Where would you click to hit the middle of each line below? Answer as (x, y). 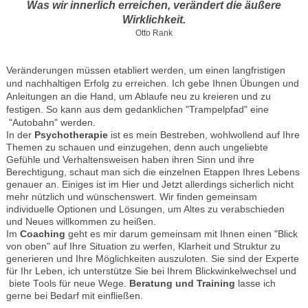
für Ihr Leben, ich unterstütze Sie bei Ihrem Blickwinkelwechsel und (151, 271)
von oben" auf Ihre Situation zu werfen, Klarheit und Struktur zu (143, 246)
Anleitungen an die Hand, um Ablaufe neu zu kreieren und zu (138, 96)
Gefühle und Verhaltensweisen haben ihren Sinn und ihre (130, 159)
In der (20, 135)
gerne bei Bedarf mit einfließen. (74, 296)
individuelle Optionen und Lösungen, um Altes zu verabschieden (145, 209)
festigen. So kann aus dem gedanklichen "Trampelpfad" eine (137, 109)
